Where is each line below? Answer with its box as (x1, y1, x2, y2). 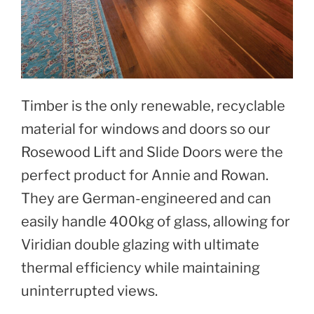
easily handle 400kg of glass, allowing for (21, 212, 290, 230)
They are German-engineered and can (21, 189, 271, 207)
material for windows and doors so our (21, 120, 271, 137)
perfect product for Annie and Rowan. (21, 166, 268, 184)
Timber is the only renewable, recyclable (21, 97, 285, 114)
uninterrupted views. (21, 282, 158, 299)
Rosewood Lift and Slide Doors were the (21, 143, 283, 161)
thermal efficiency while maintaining (21, 259, 260, 276)
